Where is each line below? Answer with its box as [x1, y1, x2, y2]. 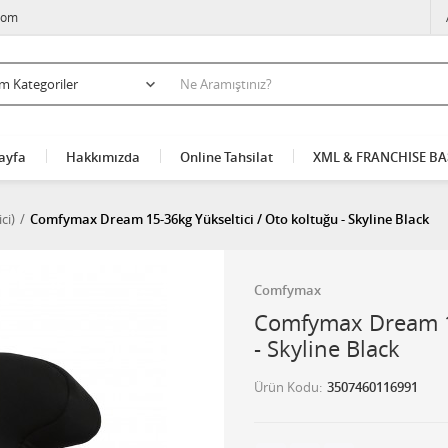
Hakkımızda [65, 148, 140, 166]
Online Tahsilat [179, 148, 273, 166]
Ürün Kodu [254, 378, 319, 396]
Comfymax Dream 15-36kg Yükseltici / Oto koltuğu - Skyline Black [30, 210, 429, 228]
